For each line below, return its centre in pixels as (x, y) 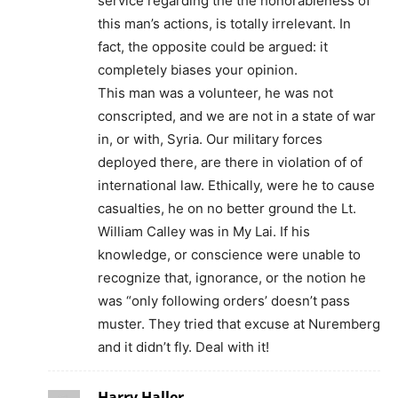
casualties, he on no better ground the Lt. (227, 209)
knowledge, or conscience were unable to (229, 255)
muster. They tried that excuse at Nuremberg (239, 324)
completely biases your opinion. (198, 70)
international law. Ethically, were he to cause (236, 186)
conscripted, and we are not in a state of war (237, 116)
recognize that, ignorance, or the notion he (232, 278)
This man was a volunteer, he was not (215, 93)
